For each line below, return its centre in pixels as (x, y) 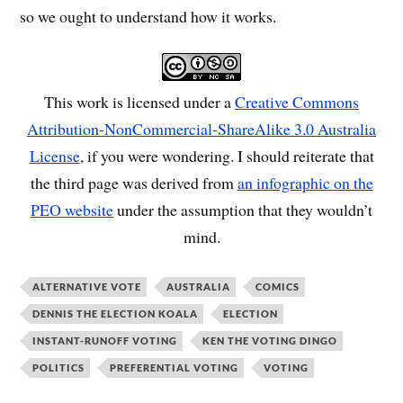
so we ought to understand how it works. (148, 16)
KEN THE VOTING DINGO (270, 341)
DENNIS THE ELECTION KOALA (116, 314)
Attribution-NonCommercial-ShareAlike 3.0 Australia (201, 129)
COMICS (278, 287)
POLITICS (59, 368)
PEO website (72, 210)
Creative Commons (297, 102)
